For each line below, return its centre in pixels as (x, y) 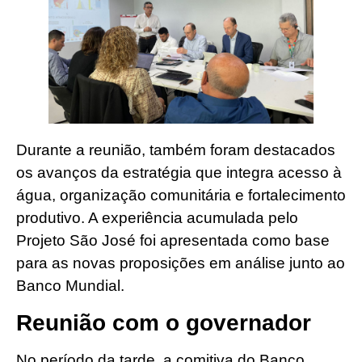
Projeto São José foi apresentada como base (173, 241)
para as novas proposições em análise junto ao (181, 263)
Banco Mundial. (70, 286)
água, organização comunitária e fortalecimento (181, 196)
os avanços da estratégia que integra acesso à (179, 173)
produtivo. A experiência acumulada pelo (157, 218)
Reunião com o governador (164, 322)
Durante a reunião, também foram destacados (176, 150)
